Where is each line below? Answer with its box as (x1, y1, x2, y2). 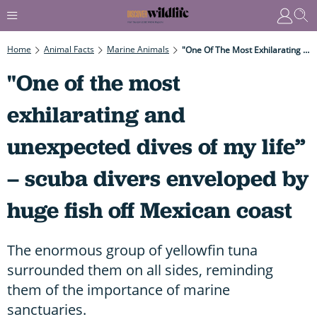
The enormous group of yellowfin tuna (7, 240, 258, 260)
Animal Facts (44, 42, 94, 55)
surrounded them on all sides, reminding (7, 260, 273, 279)
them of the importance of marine (7, 279, 230, 299)
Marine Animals (107, 42, 169, 55)
